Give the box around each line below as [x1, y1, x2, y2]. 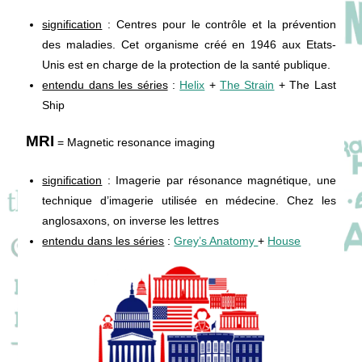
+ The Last [274, 78, 336, 92]
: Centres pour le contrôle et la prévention [102, 18, 336, 32]
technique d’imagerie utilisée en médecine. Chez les [42, 194, 336, 208]
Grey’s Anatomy [174, 234, 259, 248]
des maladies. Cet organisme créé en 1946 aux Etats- [42, 38, 336, 52]
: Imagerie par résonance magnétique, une [102, 174, 336, 187]
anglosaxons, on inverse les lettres [42, 214, 220, 228]
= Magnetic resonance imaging [54, 136, 216, 149]
